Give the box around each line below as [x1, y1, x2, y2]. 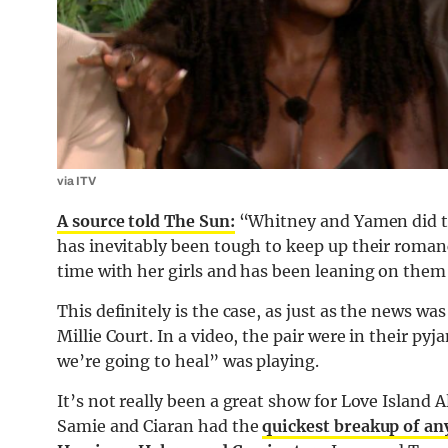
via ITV [57, 174, 96, 189]
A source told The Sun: [57, 211, 235, 232]
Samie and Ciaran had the [57, 416, 263, 437]
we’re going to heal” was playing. [57, 351, 319, 372]
